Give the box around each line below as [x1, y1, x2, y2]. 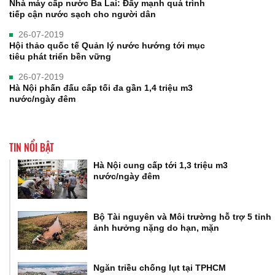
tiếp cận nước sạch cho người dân [9, 9, 156, 20]
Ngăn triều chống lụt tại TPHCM [93, 263, 227, 273]
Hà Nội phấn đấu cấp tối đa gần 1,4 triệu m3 [9, 83, 193, 93]
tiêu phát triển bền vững [9, 52, 111, 62]
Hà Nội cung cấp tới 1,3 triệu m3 [93, 160, 228, 171]
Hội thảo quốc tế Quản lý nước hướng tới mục [9, 41, 205, 51]
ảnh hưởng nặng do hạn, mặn [93, 222, 220, 233]
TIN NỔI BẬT [9, 140, 54, 155]
